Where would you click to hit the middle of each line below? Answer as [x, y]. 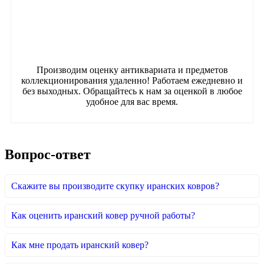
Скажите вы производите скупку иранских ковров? [115, 186]
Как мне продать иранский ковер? [80, 245]
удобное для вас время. [132, 101]
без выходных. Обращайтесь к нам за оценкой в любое [132, 91]
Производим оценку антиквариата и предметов [132, 70]
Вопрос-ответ [48, 154]
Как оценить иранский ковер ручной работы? [103, 215]
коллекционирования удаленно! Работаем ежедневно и [132, 80]
